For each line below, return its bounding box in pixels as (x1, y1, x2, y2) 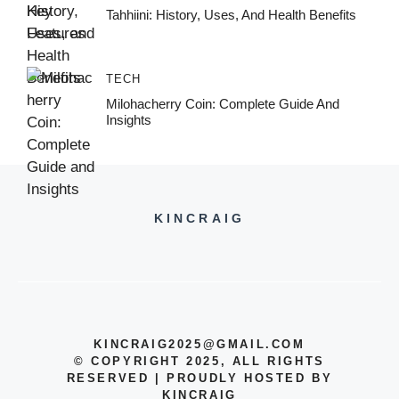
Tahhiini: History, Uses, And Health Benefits (105, 6, 356, 22)
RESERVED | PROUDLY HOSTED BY (66, 370, 333, 385)
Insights (105, 111, 151, 127)
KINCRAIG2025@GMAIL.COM (94, 337, 305, 351)
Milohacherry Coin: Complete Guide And (105, 95, 339, 111)
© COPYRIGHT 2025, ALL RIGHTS (74, 354, 325, 368)
